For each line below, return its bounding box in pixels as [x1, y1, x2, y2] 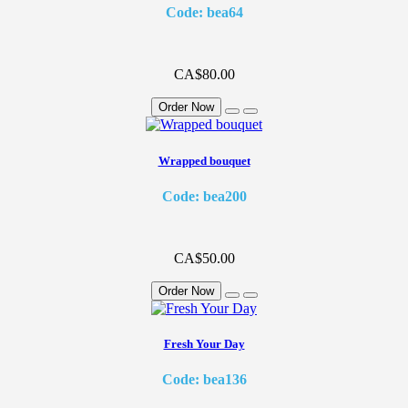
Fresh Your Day [163, 336, 245, 351]
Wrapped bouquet [158, 153, 250, 168]
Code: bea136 [161, 372, 247, 388]
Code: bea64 [165, 5, 243, 21]
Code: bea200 [161, 188, 247, 204]
